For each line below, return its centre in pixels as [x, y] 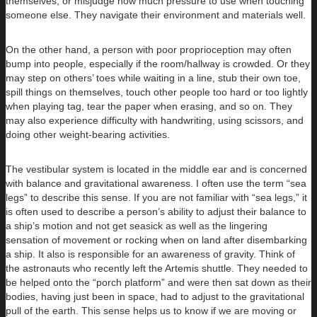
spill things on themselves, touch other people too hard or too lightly [157, 92]
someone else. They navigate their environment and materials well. [156, 15]
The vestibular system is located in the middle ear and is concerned [156, 169]
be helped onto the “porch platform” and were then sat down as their [158, 282]
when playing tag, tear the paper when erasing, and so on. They [149, 106]
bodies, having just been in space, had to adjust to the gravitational [155, 296]
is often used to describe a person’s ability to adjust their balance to [156, 211]
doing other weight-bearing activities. [88, 134]
